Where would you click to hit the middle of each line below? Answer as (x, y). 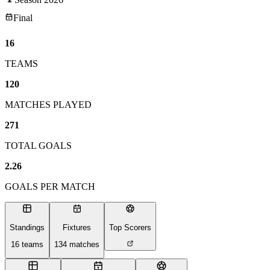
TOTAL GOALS (38, 145)
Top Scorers (130, 227)
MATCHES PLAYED (48, 104)
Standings (27, 227)
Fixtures (77, 227)
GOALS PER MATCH (50, 186)
